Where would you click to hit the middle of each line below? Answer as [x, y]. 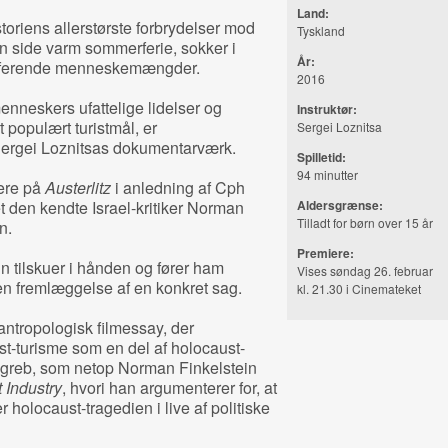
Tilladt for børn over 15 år [364, 222]
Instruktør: [326, 109]
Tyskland [320, 30]
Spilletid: [321, 157]
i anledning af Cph [177, 187]
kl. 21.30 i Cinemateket [358, 288]
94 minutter [327, 174]
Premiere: [325, 253]
